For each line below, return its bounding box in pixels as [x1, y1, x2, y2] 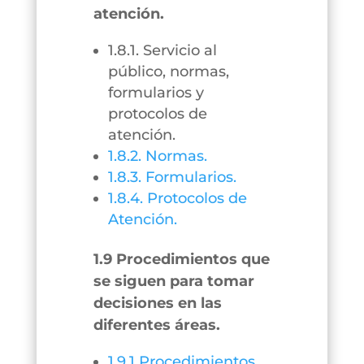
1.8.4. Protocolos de [107, 189, 247, 207]
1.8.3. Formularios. [107, 168, 236, 186]
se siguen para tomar [93, 272, 254, 290]
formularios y [107, 84, 204, 102]
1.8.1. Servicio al [107, 41, 217, 59]
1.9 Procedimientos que [93, 250, 270, 268]
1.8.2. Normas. [107, 147, 207, 165]
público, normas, [107, 63, 229, 80]
